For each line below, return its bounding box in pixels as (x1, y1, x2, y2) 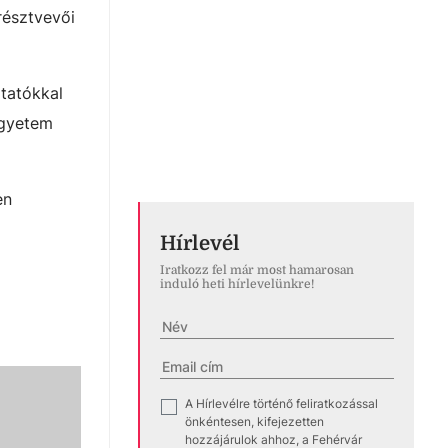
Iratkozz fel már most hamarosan (160, 263, 354, 277)
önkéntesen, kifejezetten (185, 414, 324, 429)
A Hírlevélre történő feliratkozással (185, 396, 378, 411)
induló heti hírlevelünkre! (160, 277, 314, 291)
